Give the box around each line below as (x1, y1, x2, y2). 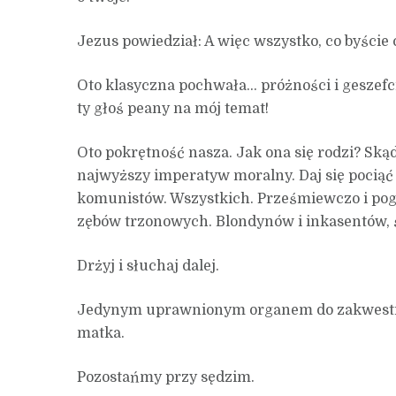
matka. (77, 324, 125, 341)
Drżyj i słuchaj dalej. (77, 257, 219, 274)
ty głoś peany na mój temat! (77, 100, 269, 117)
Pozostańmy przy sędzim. (77, 369, 255, 385)
